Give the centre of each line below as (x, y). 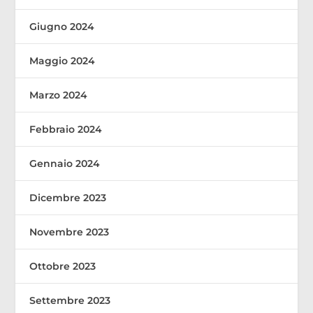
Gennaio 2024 (65, 163)
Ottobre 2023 (63, 266)
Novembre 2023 (70, 232)
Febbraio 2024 (66, 129)
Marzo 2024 (59, 95)
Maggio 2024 (63, 60)
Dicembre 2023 (68, 197)
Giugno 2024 (62, 26)
